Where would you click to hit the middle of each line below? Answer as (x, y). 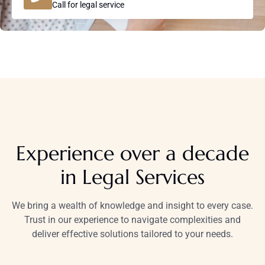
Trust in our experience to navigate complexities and (132, 220)
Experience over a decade (132, 154)
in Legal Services (132, 177)
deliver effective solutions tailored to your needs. (132, 234)
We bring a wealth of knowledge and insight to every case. (132, 206)
